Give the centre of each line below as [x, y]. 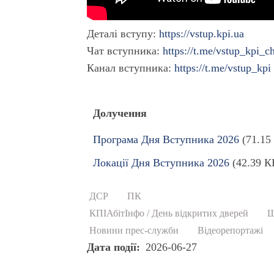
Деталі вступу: [123, 33]
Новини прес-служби [134, 231]
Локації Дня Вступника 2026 [161, 162]
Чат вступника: [125, 50]
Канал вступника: [131, 68]
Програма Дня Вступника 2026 [166, 139]
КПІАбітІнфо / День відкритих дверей [169, 214]
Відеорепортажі [231, 231]
